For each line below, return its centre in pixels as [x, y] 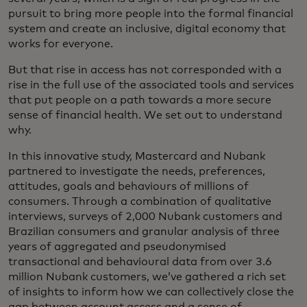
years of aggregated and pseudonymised [117, 247]
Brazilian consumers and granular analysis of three [144, 232]
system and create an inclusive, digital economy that [147, 29]
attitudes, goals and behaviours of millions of [128, 186]
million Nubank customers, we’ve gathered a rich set [147, 277]
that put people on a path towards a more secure [140, 100]
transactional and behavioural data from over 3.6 [140, 262]
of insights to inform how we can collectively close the [151, 292]
